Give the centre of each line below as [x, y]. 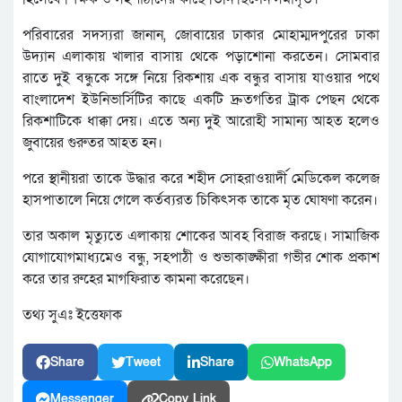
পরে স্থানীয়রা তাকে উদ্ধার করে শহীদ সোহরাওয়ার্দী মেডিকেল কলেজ [201, 179]
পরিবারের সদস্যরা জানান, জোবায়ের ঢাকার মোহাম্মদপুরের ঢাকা [201, 35]
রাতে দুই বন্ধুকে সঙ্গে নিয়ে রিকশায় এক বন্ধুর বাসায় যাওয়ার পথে [201, 79]
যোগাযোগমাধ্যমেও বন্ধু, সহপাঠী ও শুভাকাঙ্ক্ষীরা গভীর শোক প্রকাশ [201, 258]
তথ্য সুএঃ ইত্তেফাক [72, 315]
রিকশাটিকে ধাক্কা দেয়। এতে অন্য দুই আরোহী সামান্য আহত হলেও [201, 122]
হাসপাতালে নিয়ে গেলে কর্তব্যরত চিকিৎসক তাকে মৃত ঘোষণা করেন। [200, 201]
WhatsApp [303, 363]
